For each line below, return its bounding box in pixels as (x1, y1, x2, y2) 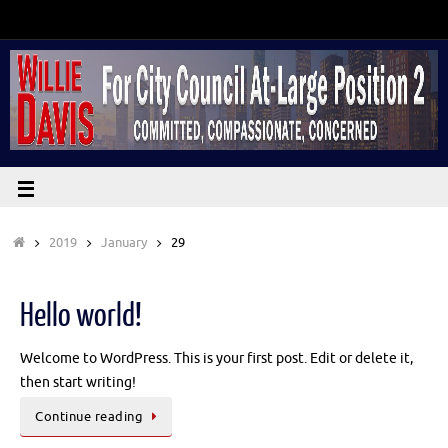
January (101, 235, 148, 251)
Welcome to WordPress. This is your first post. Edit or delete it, (20, 349, 413, 367)
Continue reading (35, 409, 143, 425)
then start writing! (20, 373, 136, 391)
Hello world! (20, 298, 142, 334)
